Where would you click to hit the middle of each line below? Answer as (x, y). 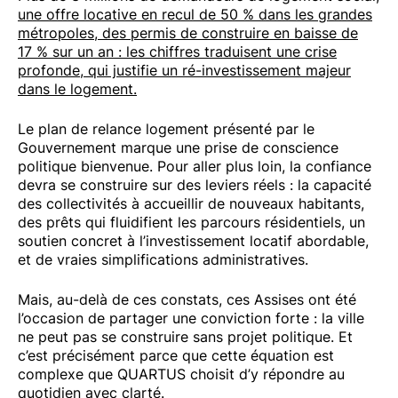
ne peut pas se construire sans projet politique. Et (185, 337)
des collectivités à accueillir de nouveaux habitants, (191, 204)
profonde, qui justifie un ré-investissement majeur (184, 71)
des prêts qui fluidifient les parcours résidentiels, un (191, 223)
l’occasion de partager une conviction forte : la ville (191, 318)
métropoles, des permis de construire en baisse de (188, 33)
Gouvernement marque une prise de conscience (178, 148)
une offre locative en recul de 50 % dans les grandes (195, 15)
